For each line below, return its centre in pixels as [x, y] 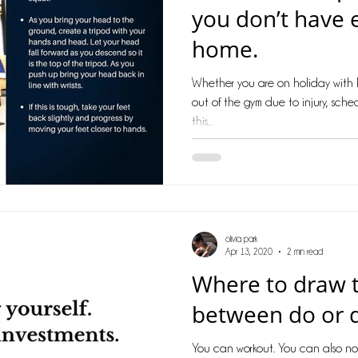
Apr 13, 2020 [249, 252]
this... [202, 121]
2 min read [305, 252]
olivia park [241, 239]
